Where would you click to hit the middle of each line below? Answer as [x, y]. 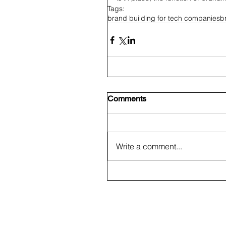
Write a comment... [149, 147]
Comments [127, 99]
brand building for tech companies [164, 18]
